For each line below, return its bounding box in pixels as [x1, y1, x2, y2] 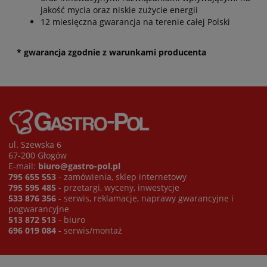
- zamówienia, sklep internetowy [56, 170, 187, 182]
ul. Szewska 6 [8, 138, 61, 150]
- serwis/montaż [56, 224, 122, 236]
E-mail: [8, 160, 38, 172]
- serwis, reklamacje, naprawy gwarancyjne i [56, 192, 234, 204]
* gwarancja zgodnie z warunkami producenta [17, 46, 206, 58]
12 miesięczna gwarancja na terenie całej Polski [41, 16, 230, 28]
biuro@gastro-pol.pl [38, 160, 120, 172]
